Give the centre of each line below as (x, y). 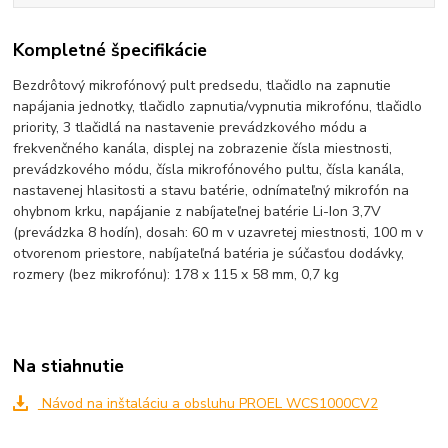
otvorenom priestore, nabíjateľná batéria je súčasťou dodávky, (209, 253)
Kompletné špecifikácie (110, 49)
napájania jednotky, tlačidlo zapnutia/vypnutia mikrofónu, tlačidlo (218, 106)
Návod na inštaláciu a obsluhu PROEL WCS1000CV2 (207, 404)
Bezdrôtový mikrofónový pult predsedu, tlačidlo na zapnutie (202, 85)
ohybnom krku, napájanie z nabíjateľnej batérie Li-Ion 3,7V (197, 211)
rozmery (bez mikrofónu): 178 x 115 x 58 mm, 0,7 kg (180, 274)
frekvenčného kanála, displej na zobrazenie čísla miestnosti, (203, 148)
